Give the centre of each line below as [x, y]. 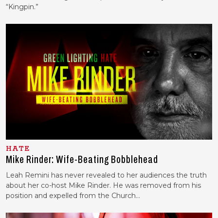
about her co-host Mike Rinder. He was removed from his [103, 186]
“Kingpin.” [22, 7]
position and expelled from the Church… [73, 196]
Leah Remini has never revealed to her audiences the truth [106, 175]
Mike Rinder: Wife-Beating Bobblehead [82, 160]
